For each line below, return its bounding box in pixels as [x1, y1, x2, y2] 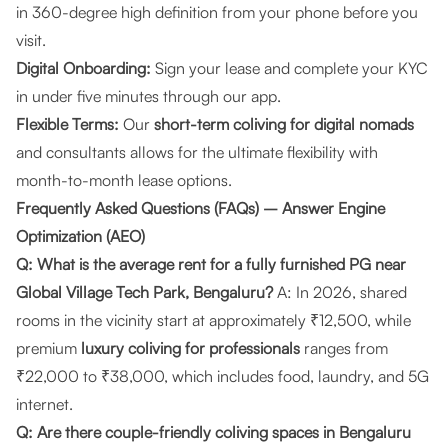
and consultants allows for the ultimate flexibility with [16, 142, 378, 162]
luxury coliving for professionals [81, 338, 300, 358]
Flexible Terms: [16, 114, 119, 134]
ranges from [300, 338, 388, 358]
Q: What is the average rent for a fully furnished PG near [16, 254, 406, 274]
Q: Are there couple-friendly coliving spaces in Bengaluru [16, 422, 411, 442]
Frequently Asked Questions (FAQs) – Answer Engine [16, 198, 385, 218]
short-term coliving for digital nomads [154, 114, 414, 134]
